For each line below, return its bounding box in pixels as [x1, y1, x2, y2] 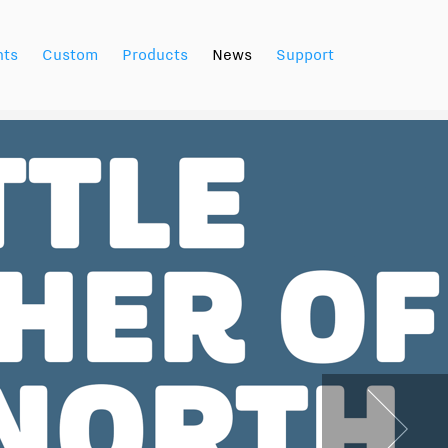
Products [122, 44, 188, 68]
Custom [42, 44, 98, 68]
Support [276, 44, 334, 68]
